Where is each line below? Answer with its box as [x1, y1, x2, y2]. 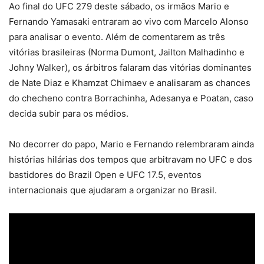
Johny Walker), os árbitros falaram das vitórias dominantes [9, 62, 252, 74]
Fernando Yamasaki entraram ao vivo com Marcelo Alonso [9, 16, 249, 28]
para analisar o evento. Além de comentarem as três [9, 31, 225, 43]
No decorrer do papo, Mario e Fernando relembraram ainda [9, 138, 254, 150]
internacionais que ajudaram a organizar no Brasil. [9, 184, 217, 196]
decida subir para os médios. [9, 108, 128, 120]
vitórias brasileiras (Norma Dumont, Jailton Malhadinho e [9, 47, 245, 58]
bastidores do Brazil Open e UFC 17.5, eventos [9, 169, 202, 181]
